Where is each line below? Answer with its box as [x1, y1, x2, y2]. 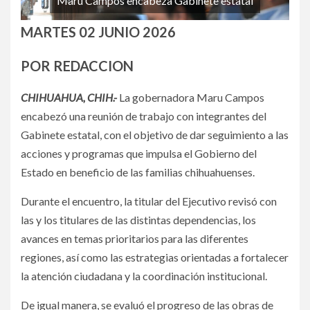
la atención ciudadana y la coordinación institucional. [21, 268, 267, 282]
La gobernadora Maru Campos [119, 90, 264, 104]
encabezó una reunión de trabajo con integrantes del [21, 109, 266, 122]
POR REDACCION [21, 57, 134, 74]
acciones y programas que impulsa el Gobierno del [21, 146, 257, 160]
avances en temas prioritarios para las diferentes [21, 231, 248, 245]
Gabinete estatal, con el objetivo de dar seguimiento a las [21, 127, 289, 141]
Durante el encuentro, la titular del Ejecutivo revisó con [21, 194, 277, 208]
